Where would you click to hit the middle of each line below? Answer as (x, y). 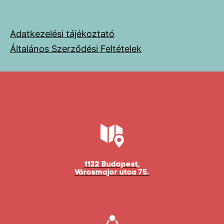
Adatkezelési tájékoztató (62, 33)
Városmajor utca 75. (112, 172)
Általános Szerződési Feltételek (76, 48)
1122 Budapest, (112, 164)
